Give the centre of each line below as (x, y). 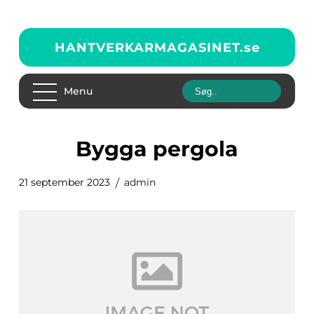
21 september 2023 (64, 182)
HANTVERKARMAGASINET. (149, 47)
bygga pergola (165, 149)
